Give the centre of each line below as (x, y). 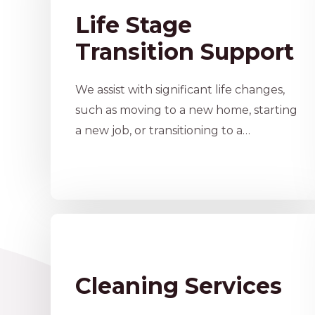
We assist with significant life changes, (180, 90)
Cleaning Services (179, 286)
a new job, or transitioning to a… (163, 131)
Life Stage (134, 25)
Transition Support (185, 52)
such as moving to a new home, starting (186, 110)
